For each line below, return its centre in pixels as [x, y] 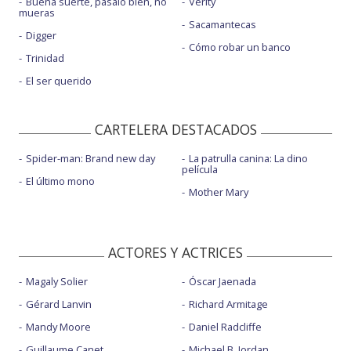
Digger [41, 36]
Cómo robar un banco [239, 47]
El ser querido [59, 81]
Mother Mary [218, 192]
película [199, 170]
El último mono [60, 181]
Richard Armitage [228, 304]
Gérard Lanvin [59, 304]
